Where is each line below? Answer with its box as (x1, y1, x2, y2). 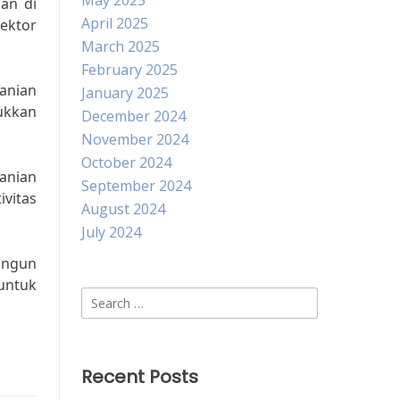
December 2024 (81, 106, 186, 126)
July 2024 (81, 222, 141, 242)
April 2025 (81, 13, 148, 33)
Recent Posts (81, 364, 198, 389)
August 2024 (81, 199, 165, 219)
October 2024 (81, 153, 171, 172)
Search (80, 287, 126, 307)
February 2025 (81, 60, 178, 79)
